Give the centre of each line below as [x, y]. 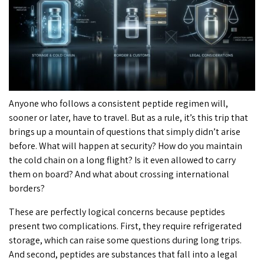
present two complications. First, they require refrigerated [125, 226]
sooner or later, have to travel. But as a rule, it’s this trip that [128, 117]
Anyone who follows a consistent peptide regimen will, [118, 103]
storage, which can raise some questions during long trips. [125, 240]
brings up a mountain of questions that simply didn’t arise [125, 131]
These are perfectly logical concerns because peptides [117, 212]
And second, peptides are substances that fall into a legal [123, 254]
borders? [27, 188]
